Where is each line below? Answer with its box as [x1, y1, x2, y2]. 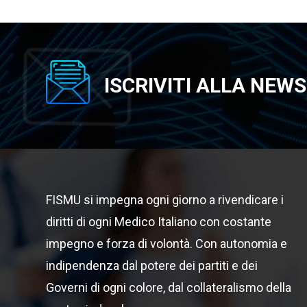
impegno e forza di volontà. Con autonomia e [46, 236, 287, 251]
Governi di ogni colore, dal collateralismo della [46, 280, 291, 295]
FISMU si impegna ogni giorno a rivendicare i [46, 193, 284, 208]
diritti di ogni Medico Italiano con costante [46, 214, 271, 230]
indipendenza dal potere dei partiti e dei [46, 258, 258, 273]
